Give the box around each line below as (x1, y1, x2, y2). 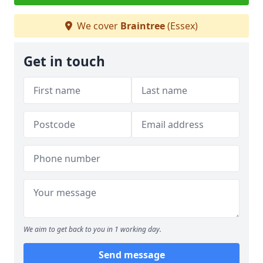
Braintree (120, 19, 165, 32)
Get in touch (23, 52, 105, 70)
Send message (98, 248, 165, 261)
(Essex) (165, 19, 198, 32)
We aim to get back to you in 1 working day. (23, 224, 161, 234)
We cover (75, 19, 120, 32)
